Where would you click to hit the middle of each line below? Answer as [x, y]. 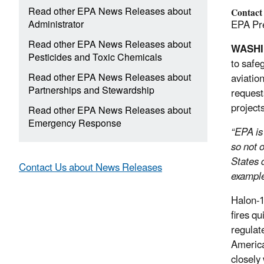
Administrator [56, 25]
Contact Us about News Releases [90, 168]
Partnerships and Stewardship [91, 91]
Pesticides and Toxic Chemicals [95, 58]
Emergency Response [75, 124]
